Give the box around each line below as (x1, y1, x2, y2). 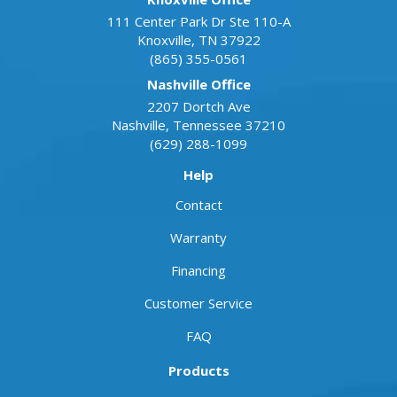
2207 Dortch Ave (146, 97, 251, 115)
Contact (175, 195, 222, 214)
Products (167, 361, 230, 379)
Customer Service (144, 293, 253, 312)
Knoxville (136, 30, 191, 49)
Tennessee (173, 115, 242, 134)
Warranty (170, 228, 227, 246)
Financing (171, 261, 226, 279)
